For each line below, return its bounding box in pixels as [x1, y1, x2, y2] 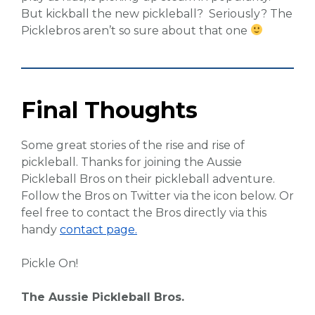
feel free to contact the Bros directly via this [21, 205, 266, 219]
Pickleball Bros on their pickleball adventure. [21, 172, 275, 186]
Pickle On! [21, 256, 78, 270]
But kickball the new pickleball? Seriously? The [21, 6, 292, 20]
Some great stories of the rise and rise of [21, 138, 245, 152]
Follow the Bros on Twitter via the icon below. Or [21, 188, 294, 202]
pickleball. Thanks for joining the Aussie [21, 155, 242, 169]
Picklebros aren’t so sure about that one [21, 23, 250, 37]
